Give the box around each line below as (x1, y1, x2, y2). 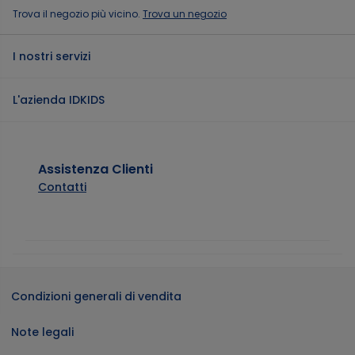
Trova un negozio (143, 7, 227, 21)
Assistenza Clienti (38, 160, 153, 179)
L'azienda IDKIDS (13, 92, 105, 109)
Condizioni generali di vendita (11, 288, 181, 305)
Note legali (11, 324, 74, 341)
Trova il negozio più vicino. (13, 7, 143, 21)
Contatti (38, 179, 86, 196)
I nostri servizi (13, 48, 90, 65)
